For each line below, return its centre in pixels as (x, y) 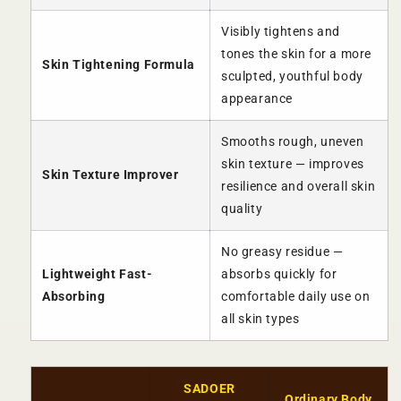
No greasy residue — (282, 252)
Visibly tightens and (281, 32)
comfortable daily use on (296, 297)
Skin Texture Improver (111, 175)
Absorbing (74, 297)
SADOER (209, 389)
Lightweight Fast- (98, 274)
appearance (257, 99)
